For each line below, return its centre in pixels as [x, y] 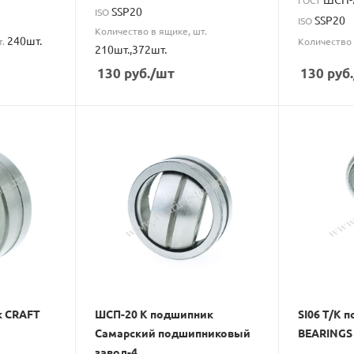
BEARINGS [325, 333]
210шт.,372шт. [131, 49]
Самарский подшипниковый [173, 333]
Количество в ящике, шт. [151, 30]
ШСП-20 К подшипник [154, 314]
